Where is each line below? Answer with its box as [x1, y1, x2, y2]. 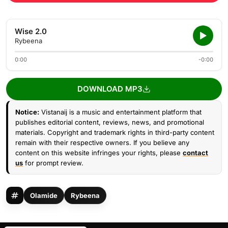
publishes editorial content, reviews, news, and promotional [15, 118, 204, 126]
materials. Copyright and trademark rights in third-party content [15, 128, 214, 136]
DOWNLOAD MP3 [77, 84, 142, 94]
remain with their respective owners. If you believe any [15, 138, 189, 147]
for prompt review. [23, 159, 83, 167]
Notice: [15, 108, 39, 116]
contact [183, 149, 208, 157]
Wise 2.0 [15, 26, 47, 36]
